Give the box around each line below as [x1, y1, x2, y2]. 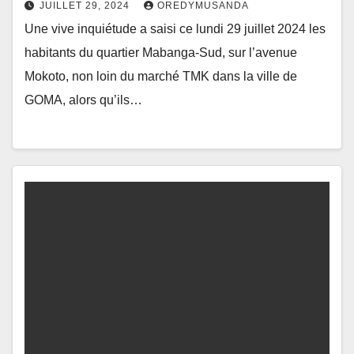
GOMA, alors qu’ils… [24, 93, 142, 107]
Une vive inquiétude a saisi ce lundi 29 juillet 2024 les [24, 22, 326, 36]
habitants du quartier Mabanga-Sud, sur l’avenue [24, 46, 297, 60]
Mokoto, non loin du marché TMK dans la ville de [24, 70, 297, 84]
